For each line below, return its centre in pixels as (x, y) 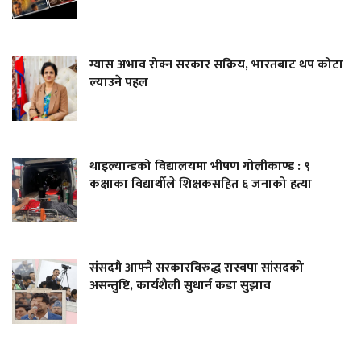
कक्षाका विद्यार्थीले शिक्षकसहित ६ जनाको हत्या (201, 184)
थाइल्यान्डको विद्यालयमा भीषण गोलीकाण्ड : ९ (200, 166)
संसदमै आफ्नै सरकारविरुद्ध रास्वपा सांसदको (197, 268)
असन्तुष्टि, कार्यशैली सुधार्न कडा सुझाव (180, 285)
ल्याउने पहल (119, 82)
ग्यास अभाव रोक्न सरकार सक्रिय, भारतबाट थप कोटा (216, 64)
